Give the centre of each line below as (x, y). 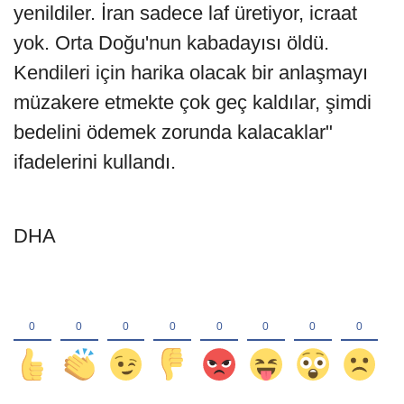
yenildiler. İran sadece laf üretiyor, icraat (185, 14)
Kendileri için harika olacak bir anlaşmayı (191, 73)
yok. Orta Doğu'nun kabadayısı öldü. (171, 43)
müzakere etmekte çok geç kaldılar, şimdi (193, 103)
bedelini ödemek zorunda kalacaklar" (173, 133)
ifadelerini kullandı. (95, 162)
